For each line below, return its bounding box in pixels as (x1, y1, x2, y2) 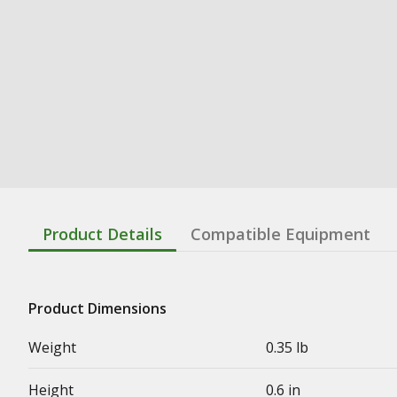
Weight (28, 338, 76, 357)
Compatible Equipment (191, 223, 370, 245)
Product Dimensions (28, 299, 167, 318)
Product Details (43, 223, 162, 245)
